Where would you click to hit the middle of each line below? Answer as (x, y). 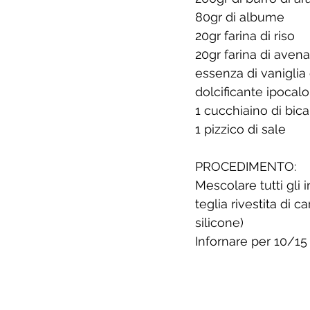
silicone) (219, 223)
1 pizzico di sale (240, 129)
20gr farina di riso (245, 36)
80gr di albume (240, 17)
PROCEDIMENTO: (246, 167)
